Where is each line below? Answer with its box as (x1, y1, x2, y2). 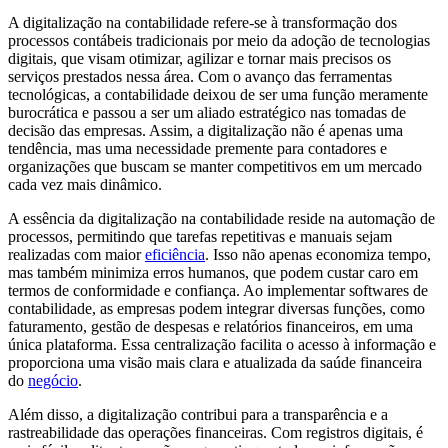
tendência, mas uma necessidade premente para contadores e (8, 139, 387, 157)
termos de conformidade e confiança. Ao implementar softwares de (8, 281, 428, 299)
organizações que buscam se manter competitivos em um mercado (8, 157, 422, 175)
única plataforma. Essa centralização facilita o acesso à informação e (8, 335, 436, 353)
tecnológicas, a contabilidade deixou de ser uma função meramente (8, 85, 428, 103)
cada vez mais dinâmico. (8, 175, 162, 193)
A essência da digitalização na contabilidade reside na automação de (8, 209, 435, 227)
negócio (28, 371, 78, 389)
